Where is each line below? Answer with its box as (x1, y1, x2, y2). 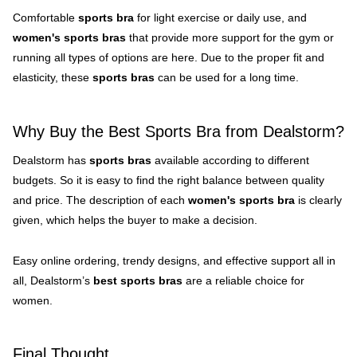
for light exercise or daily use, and (134, 10, 307, 24)
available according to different (151, 153, 309, 167)
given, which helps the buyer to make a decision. (13, 213, 257, 226)
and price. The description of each (13, 193, 188, 206)
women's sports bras (13, 30, 126, 44)
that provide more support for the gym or (126, 30, 334, 44)
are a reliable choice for (182, 273, 304, 287)
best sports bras (93, 273, 182, 287)
